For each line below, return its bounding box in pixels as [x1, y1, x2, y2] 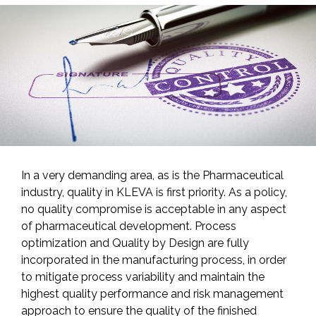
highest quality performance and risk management [21, 287, 284, 301]
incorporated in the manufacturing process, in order [21, 253, 286, 267]
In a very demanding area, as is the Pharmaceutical [21, 169, 284, 183]
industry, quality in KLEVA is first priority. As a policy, [21, 186, 287, 200]
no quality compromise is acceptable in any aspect [21, 202, 286, 217]
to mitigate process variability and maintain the [21, 270, 265, 284]
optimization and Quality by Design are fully [21, 236, 249, 250]
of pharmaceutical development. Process [21, 219, 236, 233]
